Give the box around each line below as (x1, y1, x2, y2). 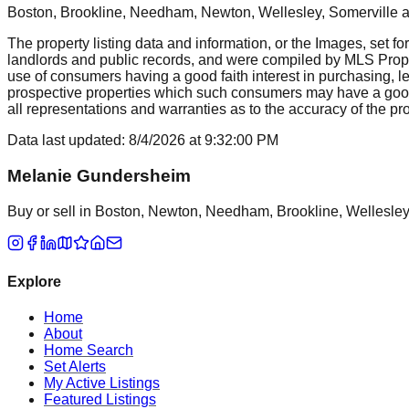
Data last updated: (7, 132, 129, 149)
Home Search (44, 342, 133, 359)
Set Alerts (44, 359, 106, 375)
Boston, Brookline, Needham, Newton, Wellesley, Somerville (7, 5, 398, 21)
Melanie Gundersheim (7, 165, 191, 185)
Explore (7, 273, 61, 289)
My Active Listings (44, 375, 160, 392)
